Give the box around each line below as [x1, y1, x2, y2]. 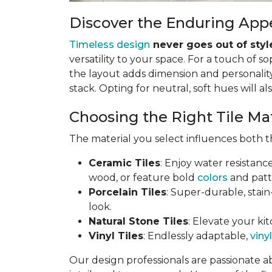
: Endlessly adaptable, [143, 230, 250, 242]
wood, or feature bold [89, 172, 197, 183]
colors [197, 172, 228, 183]
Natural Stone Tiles [89, 216, 188, 227]
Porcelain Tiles [89, 186, 166, 198]
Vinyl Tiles [89, 230, 143, 242]
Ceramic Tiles [89, 157, 160, 169]
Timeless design [69, 39, 150, 50]
